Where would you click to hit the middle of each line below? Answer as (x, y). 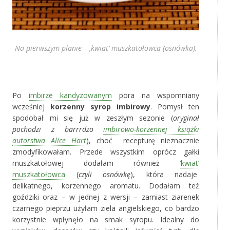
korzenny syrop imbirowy (100, 107)
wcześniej (31, 107)
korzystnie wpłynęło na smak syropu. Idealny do (106, 220)
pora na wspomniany (156, 95)
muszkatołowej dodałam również (96, 163)
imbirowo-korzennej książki (151, 129)
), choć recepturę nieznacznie (143, 141)
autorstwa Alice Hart (49, 141)
